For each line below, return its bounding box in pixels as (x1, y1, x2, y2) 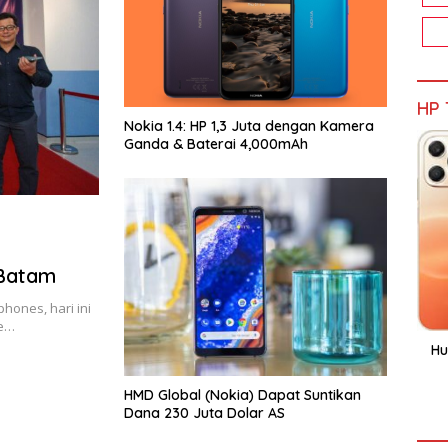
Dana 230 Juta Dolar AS (124, 403, 285, 422)
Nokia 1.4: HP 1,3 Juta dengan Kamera (124, 117, 374, 136)
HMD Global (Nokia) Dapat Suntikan (124, 385, 361, 404)
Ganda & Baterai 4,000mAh (124, 135, 308, 154)
